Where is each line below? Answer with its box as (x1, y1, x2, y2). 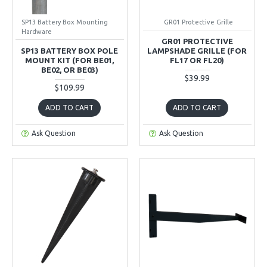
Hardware (21, 27, 52, 35)
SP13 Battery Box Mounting (21, 18, 108, 26)
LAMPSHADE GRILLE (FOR (147, 46, 247, 55)
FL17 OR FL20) (170, 55, 225, 64)
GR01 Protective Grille (164, 18, 234, 26)
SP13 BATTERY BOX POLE (21, 46, 119, 55)
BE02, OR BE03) (41, 65, 98, 74)
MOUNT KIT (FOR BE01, (25, 55, 114, 64)
